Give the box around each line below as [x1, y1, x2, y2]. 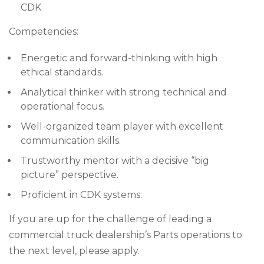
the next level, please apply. [9, 245, 140, 256]
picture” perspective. [21, 169, 118, 180]
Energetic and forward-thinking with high [21, 52, 217, 64]
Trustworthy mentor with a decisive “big [21, 155, 209, 166]
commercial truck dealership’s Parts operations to [9, 229, 242, 240]
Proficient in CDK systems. [21, 189, 142, 200]
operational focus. [21, 101, 104, 112]
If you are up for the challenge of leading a [9, 213, 212, 225]
